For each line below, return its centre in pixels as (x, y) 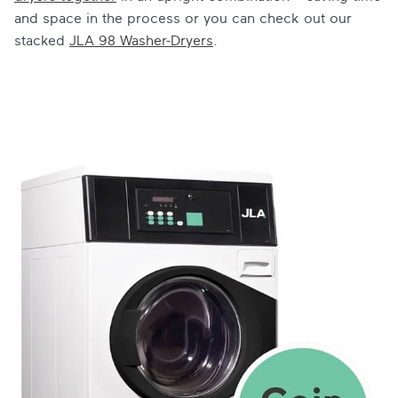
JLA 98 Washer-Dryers (141, 40)
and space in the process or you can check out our (183, 18)
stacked (42, 40)
